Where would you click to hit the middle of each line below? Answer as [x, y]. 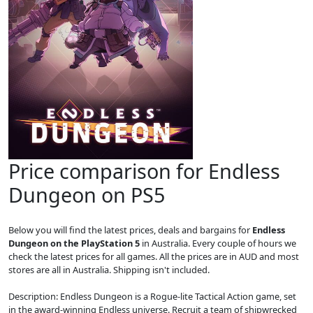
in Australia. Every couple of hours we [218, 243]
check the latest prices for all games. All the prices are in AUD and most [154, 256]
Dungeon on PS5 [87, 195]
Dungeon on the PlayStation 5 [74, 243]
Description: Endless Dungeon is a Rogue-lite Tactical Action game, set [152, 296]
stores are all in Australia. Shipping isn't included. [109, 270]
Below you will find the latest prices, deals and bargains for [130, 230]
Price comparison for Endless [144, 171]
